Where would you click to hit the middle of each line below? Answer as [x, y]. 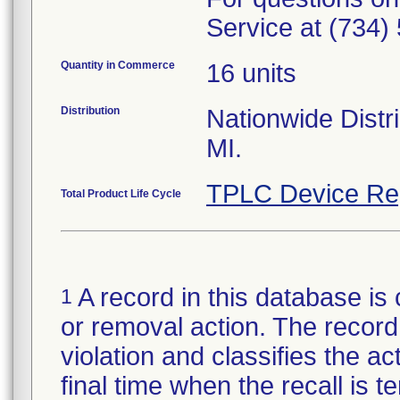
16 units [251, 73]
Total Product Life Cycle [121, 194]
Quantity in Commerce [118, 65]
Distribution [90, 111]
